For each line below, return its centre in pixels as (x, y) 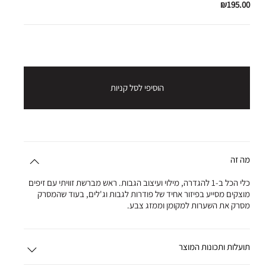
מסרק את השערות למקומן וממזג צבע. (189, 205)
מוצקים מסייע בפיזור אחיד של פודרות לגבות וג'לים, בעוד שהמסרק (144, 194)
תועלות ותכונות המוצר (215, 246)
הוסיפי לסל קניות (137, 87)
